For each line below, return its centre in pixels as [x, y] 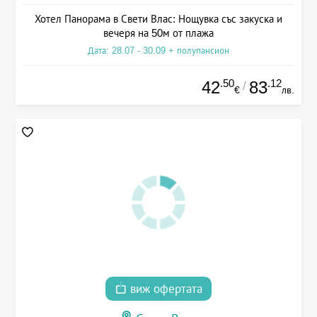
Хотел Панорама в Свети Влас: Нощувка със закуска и [158, 19]
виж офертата [165, 289]
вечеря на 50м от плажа [158, 33]
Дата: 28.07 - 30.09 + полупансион [158, 51]
